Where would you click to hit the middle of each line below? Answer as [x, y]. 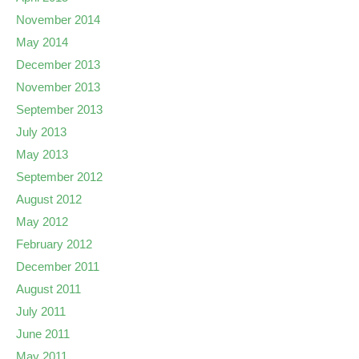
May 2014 [42, 42]
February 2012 [54, 244]
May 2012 [42, 222]
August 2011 [48, 289]
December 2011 [58, 266]
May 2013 [42, 154]
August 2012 [49, 199]
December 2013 [58, 65]
